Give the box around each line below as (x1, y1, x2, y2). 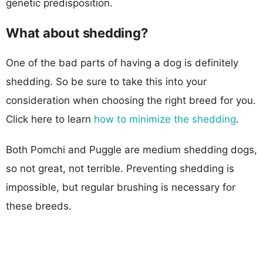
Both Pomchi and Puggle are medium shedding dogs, (6, 143, 257, 156)
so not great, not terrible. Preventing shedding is (6, 162, 234, 174)
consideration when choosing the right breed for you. (6, 94, 256, 106)
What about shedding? (6, 25, 148, 41)
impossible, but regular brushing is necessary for (6, 181, 235, 193)
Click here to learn (6, 113, 94, 125)
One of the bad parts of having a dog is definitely (6, 56, 238, 69)
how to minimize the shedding (94, 113, 236, 125)
